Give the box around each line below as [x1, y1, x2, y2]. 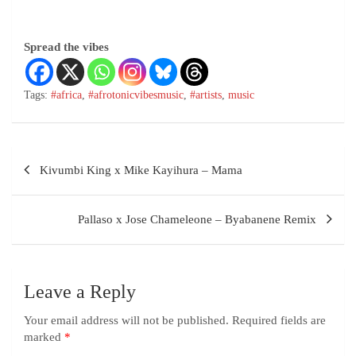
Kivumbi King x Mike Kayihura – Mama [40, 163, 242, 176]
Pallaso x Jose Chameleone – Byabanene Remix [78, 212, 316, 226]
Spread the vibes [24, 40, 109, 53]
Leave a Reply [24, 281, 136, 302]
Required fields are [232, 313, 326, 327]
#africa [51, 88, 82, 101]
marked [24, 330, 64, 343]
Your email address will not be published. [24, 313, 229, 327]
